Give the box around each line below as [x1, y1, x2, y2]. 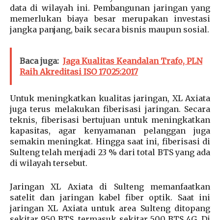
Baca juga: [20, 55, 59, 66]
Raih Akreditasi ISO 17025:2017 [20, 66, 138, 77]
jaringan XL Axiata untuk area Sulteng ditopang [10, 203, 210, 213]
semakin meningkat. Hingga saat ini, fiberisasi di [10, 136, 210, 146]
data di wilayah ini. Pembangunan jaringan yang [10, 2, 210, 13]
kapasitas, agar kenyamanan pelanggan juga [10, 125, 210, 136]
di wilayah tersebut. [10, 158, 87, 168]
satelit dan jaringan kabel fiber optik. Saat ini [10, 192, 210, 202]
